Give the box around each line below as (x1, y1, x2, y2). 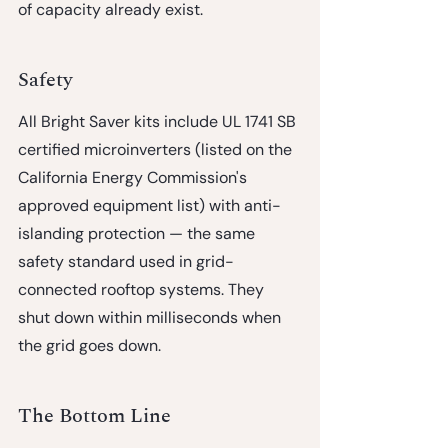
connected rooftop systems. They (18, 278, 268, 300)
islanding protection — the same (18, 222, 259, 244)
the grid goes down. (18, 334, 161, 356)
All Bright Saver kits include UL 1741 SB (18, 110, 300, 132)
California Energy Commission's (18, 166, 251, 188)
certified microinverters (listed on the (18, 138, 296, 160)
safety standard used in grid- (18, 250, 234, 272)
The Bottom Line (18, 400, 171, 431)
